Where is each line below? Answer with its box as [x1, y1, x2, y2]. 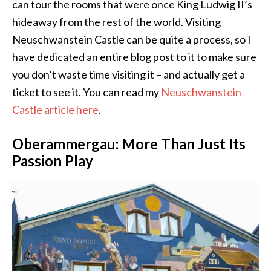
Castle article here [12, 102, 99, 116]
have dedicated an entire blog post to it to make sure [12, 50, 256, 64]
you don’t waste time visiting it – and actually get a [12, 67, 245, 81]
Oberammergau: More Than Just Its [12, 134, 246, 152]
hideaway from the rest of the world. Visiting [12, 15, 221, 28]
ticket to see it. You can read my [12, 85, 161, 99]
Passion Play [12, 151, 93, 169]
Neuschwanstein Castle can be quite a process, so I [12, 32, 251, 46]
